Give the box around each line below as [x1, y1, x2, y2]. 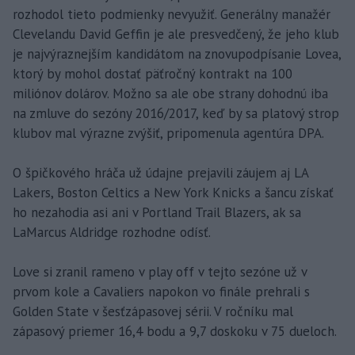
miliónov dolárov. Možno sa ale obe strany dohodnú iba [13, 84, 328, 102]
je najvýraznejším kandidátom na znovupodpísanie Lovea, [13, 44, 341, 63]
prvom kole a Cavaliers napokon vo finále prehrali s [13, 282, 310, 300]
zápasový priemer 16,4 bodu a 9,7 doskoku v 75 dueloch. [13, 322, 337, 340]
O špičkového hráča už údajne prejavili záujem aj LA [13, 163, 308, 181]
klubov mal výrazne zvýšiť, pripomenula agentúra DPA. [13, 124, 324, 142]
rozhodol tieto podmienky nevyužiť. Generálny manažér [13, 5, 330, 23]
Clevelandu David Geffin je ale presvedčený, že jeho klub [13, 25, 339, 43]
